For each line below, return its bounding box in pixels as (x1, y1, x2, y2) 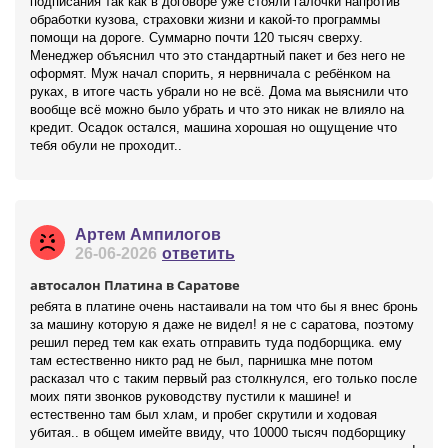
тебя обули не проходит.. (30, 138, 182, 153)
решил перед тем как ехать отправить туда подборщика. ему (30, 335, 402, 350)
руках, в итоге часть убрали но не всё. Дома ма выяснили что (30, 84, 408, 99)
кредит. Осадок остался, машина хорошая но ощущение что (30, 120, 397, 135)
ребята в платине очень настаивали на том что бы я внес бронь (30, 299, 418, 314)
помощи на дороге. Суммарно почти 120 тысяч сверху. (30, 30, 363, 45)
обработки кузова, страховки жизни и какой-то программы (30, 12, 380, 27)
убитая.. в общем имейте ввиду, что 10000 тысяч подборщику (30, 425, 406, 440)
